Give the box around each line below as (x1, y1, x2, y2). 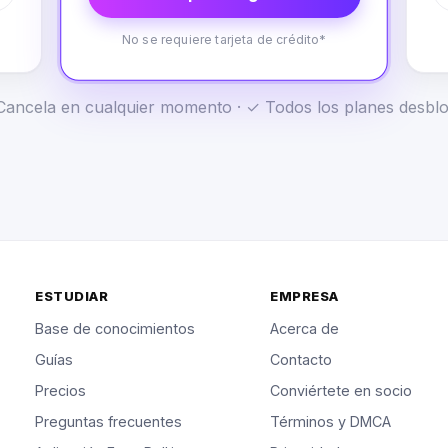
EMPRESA (270, 288, 339, 305)
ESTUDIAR (35, 288, 109, 305)
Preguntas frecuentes (35, 413, 183, 431)
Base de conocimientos (35, 320, 196, 338)
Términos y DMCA (270, 413, 392, 431)
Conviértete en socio (270, 382, 413, 400)
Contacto (270, 351, 333, 369)
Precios (35, 382, 87, 400)
